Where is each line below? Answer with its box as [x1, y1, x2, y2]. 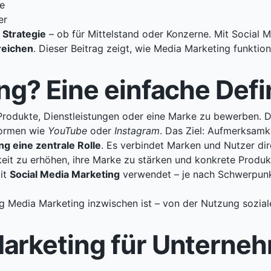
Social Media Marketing [10, 168, 120, 181]
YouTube [48, 125, 87, 137]
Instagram [114, 125, 160, 137]
